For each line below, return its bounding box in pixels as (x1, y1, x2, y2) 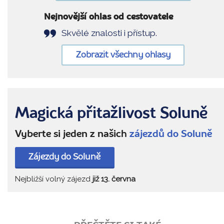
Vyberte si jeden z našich (15, 129, 129, 140)
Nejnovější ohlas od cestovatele (44, 12, 173, 21)
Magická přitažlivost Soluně (15, 106, 207, 122)
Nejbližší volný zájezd (15, 174, 92, 183)
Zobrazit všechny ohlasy (75, 50, 170, 59)
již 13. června (92, 174, 135, 183)
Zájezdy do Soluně (28, 153, 101, 162)
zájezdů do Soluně (129, 129, 212, 140)
